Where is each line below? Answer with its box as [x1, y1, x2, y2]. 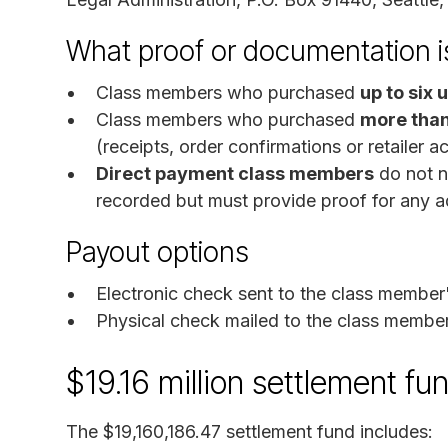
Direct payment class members [96, 162, 374, 184]
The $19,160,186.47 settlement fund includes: [66, 420, 433, 442]
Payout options [66, 234, 249, 269]
